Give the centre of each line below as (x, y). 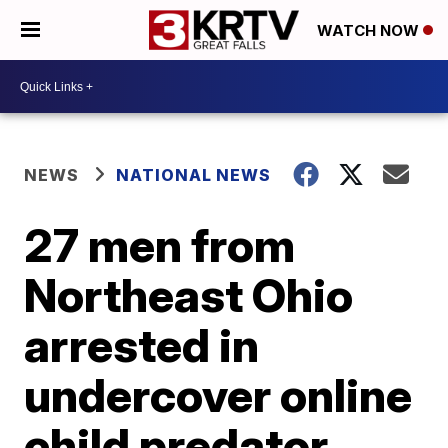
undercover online (218, 395)
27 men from (160, 245)
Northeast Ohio (189, 295)
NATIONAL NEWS (194, 175)
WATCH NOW (370, 31)
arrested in (142, 345)
